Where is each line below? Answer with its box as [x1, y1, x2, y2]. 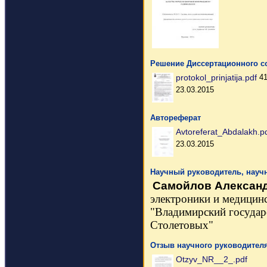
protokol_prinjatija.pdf [176, 73, 257, 82]
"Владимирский [150, 206, 229, 218]
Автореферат [150, 113, 201, 122]
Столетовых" [150, 219, 213, 231]
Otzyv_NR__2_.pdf [176, 254, 247, 264]
